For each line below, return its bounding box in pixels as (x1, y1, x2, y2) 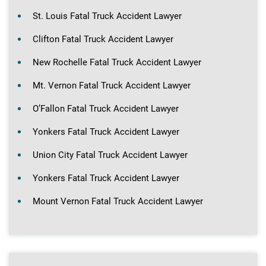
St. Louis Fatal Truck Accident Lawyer (33, 10, 182, 21)
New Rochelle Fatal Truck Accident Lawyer (33, 56, 201, 68)
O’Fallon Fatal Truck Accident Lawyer (33, 103, 179, 114)
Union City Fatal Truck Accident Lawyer (33, 149, 188, 160)
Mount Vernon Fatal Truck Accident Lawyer (33, 195, 203, 207)
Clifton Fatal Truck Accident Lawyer (33, 33, 173, 45)
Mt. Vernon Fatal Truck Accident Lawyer (33, 80, 191, 91)
